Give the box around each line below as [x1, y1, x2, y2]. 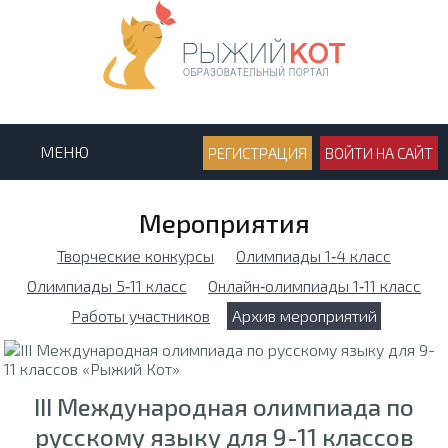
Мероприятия [138, 207, 310, 239]
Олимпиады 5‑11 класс [26, 276, 187, 296]
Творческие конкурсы [57, 246, 215, 266]
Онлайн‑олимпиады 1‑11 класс [208, 276, 422, 296]
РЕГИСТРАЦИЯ [208, 144, 307, 162]
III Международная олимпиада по [34, 392, 414, 422]
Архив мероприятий [231, 306, 377, 326]
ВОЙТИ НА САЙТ [325, 144, 433, 162]
